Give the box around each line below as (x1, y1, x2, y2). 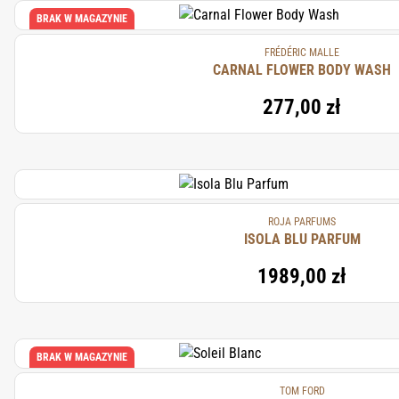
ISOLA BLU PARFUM (243, 231, 361, 248)
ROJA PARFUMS (268, 216, 336, 228)
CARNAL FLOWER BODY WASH (213, 61, 391, 78)
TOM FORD (279, 385, 325, 397)
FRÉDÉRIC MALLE (265, 46, 339, 59)
